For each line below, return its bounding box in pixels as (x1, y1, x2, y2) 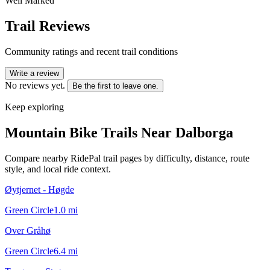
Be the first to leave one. (72, 81, 159, 90)
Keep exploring (5, 101, 64, 112)
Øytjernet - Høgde (5, 184, 74, 195)
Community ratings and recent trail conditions (5, 46, 178, 57)
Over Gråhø (5, 225, 51, 236)
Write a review (10, 68, 59, 78)
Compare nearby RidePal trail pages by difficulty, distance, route (5, 152, 250, 163)
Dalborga (175, 124, 233, 140)
